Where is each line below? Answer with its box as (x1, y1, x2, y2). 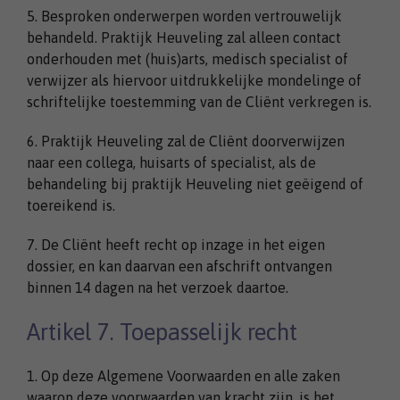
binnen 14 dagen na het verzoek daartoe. (27, 279, 288, 296)
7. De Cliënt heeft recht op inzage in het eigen (27, 236, 325, 253)
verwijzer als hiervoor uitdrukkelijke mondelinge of (27, 71, 362, 88)
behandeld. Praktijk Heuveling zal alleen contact (27, 29, 341, 46)
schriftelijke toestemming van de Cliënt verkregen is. (27, 93, 371, 110)
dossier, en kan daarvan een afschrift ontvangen (27, 257, 332, 274)
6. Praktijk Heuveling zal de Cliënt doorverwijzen (27, 132, 345, 149)
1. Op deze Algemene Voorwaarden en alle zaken (27, 367, 340, 384)
